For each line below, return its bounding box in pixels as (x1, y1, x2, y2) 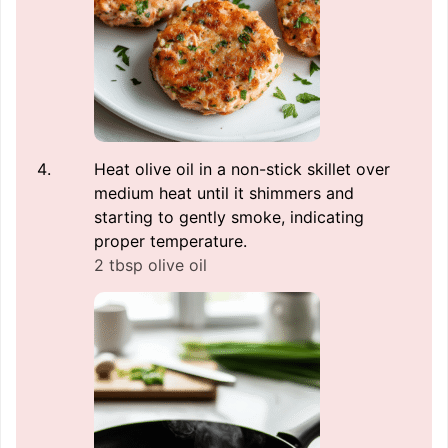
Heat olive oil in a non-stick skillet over (94, 159, 390, 180)
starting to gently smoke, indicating (94, 207, 364, 228)
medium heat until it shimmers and (94, 183, 354, 204)
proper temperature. (94, 231, 247, 252)
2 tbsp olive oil (94, 255, 207, 276)
